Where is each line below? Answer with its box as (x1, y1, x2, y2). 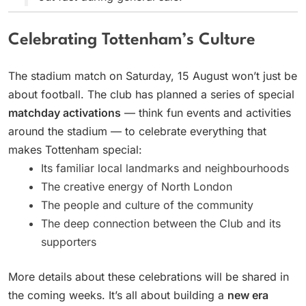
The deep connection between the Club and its (41, 217, 281, 231)
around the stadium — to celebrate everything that (8, 124, 266, 139)
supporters (41, 235, 96, 249)
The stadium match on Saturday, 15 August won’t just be (8, 69, 297, 83)
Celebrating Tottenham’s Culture (8, 31, 255, 48)
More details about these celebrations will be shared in (8, 270, 289, 284)
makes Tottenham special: (8, 143, 142, 157)
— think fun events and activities (121, 106, 291, 120)
